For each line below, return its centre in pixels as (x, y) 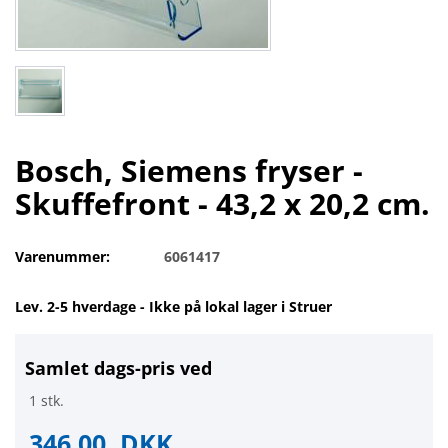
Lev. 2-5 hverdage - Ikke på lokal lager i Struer (173, 306)
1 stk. (44, 400)
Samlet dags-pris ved (118, 367)
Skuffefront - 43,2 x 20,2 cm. (222, 204)
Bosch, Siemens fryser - (189, 171)
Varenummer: (62, 256)
